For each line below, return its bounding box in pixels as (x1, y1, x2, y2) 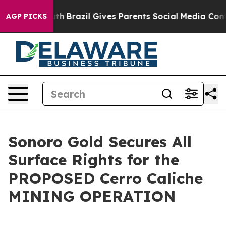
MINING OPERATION (8, 187, 176, 206)
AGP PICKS (6, 12, 47, 21)
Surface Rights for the (8, 150, 179, 169)
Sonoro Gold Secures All (8, 132, 192, 151)
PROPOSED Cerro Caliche (8, 168, 203, 188)
